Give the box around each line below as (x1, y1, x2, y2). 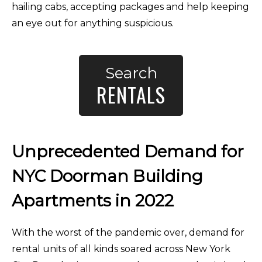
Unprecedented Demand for (12, 141, 244, 161)
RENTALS (96, 79, 166, 109)
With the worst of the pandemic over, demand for (12, 226, 244, 238)
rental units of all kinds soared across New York (12, 243, 230, 254)
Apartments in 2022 (12, 190, 174, 211)
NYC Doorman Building (12, 166, 203, 186)
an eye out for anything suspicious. (12, 17, 174, 29)
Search (105, 63, 157, 82)
